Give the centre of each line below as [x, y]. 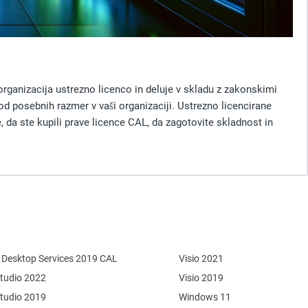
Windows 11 [205, 297]
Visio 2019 [201, 277]
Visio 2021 [201, 258]
